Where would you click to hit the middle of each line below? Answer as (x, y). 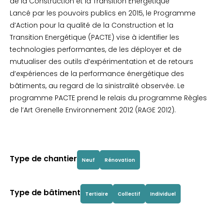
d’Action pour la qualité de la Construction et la (92, 25)
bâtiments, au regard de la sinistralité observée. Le (97, 86)
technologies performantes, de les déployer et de (96, 49)
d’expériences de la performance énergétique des (97, 74)
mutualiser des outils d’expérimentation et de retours (101, 62)
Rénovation (120, 160)
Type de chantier (43, 159)
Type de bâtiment (45, 193)
